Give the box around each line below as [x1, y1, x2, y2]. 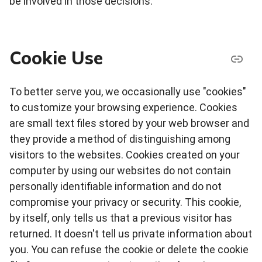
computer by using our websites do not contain [9, 164, 231, 177]
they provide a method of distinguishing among [9, 132, 230, 145]
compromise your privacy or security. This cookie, [9, 195, 241, 208]
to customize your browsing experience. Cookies [9, 101, 237, 113]
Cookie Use [9, 47, 103, 70]
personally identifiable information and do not [9, 180, 222, 192]
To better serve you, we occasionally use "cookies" [9, 85, 246, 98]
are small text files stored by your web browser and [9, 116, 249, 129]
